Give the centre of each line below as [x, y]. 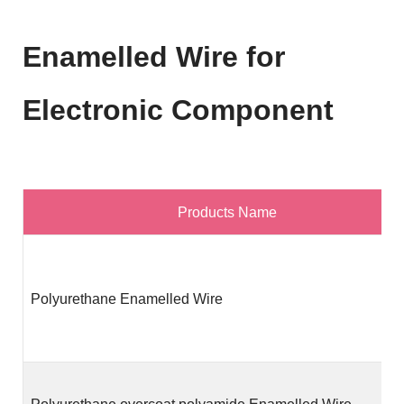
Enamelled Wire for [154, 57]
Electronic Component [178, 110]
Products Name [227, 212]
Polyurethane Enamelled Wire [127, 299]
